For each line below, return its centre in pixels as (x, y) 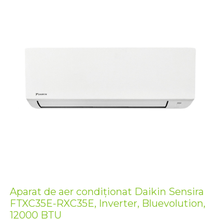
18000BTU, (31, 15)
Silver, (21, 22)
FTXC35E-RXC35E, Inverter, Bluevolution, (108, 204)
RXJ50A (25, 7)
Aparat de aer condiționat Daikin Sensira (107, 192)
